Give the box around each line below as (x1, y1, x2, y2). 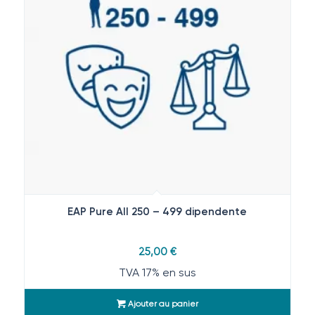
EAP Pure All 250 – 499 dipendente (67, 205, 247, 219)
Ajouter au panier (125, 299, 198, 309)
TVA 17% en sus (118, 266, 196, 280)
